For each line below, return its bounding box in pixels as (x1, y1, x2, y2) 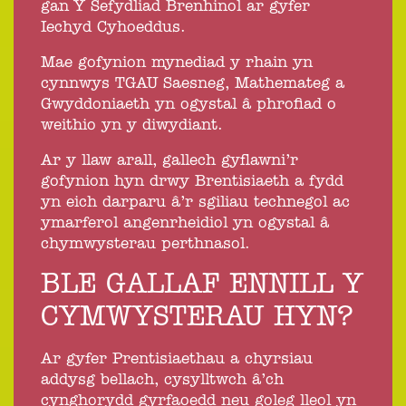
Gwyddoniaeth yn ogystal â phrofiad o (41, 97, 336, 112)
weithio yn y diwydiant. (41, 118, 223, 133)
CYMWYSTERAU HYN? (41, 304, 353, 332)
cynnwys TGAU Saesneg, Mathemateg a (41, 76, 344, 92)
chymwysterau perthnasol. (41, 237, 250, 252)
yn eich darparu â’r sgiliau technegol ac (41, 195, 350, 210)
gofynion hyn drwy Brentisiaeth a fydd (41, 174, 343, 189)
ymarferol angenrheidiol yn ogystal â (41, 216, 329, 231)
